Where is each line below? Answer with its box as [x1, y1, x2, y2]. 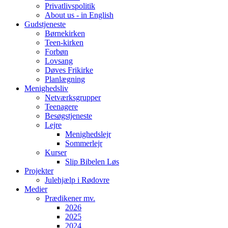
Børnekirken [45, 28, 85, 38]
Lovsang [45, 56, 73, 65]
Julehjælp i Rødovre [45, 175, 109, 184]
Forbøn [45, 47, 68, 56]
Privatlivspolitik [45, 1, 95, 10]
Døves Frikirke [45, 65, 93, 74]
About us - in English [45, 10, 113, 19]
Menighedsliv [24, 83, 68, 93]
